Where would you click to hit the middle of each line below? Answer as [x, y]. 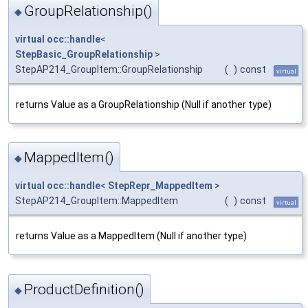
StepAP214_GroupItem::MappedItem [97, 201]
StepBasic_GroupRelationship [84, 55]
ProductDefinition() [84, 289]
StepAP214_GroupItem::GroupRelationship [109, 70]
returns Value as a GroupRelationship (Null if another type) [144, 105]
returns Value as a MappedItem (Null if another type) [131, 236]
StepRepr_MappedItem [160, 186]
